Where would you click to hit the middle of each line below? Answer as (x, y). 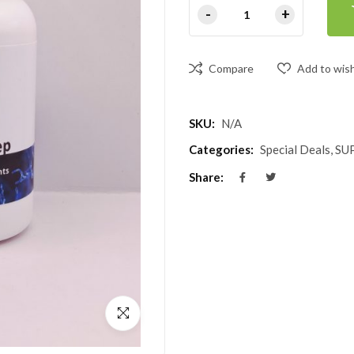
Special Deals (295, 150)
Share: (206, 177)
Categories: (221, 150)
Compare (231, 69)
